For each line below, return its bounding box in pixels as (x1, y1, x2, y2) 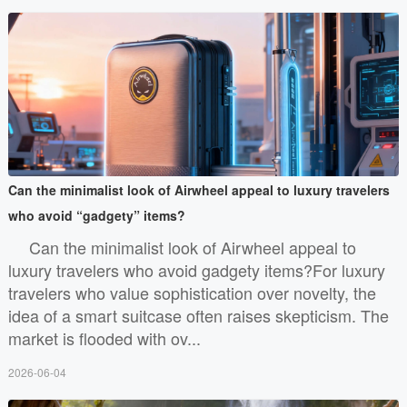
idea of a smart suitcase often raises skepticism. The (7, 303, 389, 327)
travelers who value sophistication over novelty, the (7, 280, 376, 304)
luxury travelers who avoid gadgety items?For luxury (7, 257, 385, 282)
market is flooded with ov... (7, 325, 201, 350)
